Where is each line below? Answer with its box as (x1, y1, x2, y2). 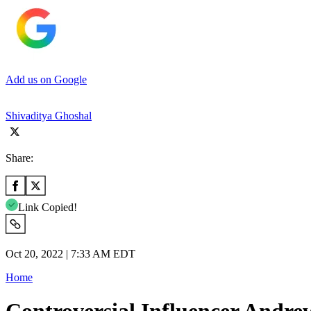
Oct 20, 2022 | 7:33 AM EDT (6, 247, 135, 260)
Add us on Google (6, 73, 87, 85)
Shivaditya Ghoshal (6, 109, 92, 121)
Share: (6, 151, 33, 164)
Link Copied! (18, 201, 77, 213)
